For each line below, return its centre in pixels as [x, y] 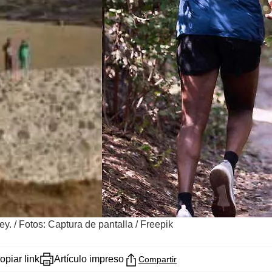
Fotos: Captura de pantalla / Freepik [96, 224]
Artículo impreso [89, 259]
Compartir [158, 259]
